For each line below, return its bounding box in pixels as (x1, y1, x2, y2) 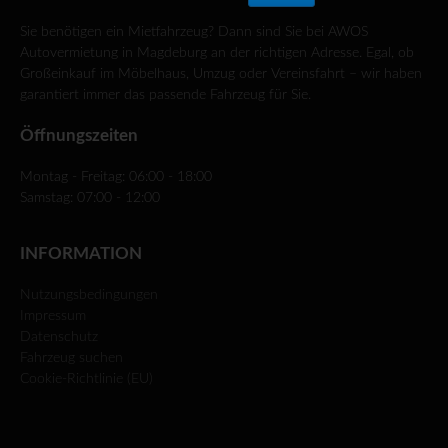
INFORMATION (20, 245, 142, 263)
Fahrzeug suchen (20, 350, 123, 366)
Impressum (20, 308, 86, 324)
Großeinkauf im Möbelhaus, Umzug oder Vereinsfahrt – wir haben (20, 66, 422, 82)
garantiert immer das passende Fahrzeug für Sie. (20, 87, 311, 103)
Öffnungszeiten (20, 127, 138, 145)
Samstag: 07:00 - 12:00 (20, 190, 160, 206)
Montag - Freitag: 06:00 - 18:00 (20, 169, 212, 185)
